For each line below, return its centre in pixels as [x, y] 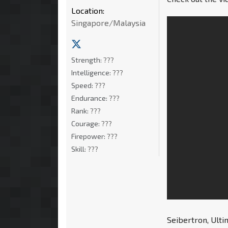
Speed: [83, 85]
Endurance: [90, 98]
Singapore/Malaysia [108, 22]
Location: [88, 10]
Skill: [79, 149]
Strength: [87, 60]
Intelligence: [92, 72]
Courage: [86, 123]
